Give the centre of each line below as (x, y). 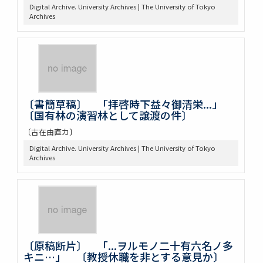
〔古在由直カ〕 (50, 131)
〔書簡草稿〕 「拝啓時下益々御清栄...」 (128, 104)
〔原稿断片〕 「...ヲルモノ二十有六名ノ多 (128, 245)
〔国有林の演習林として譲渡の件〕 (107, 115)
